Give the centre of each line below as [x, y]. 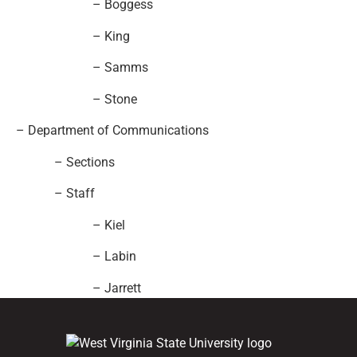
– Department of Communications [112, 131]
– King [73, 36]
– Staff [55, 194]
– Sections [65, 162]
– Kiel [71, 225]
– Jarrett [78, 288]
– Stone [76, 99]
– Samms [82, 68]
